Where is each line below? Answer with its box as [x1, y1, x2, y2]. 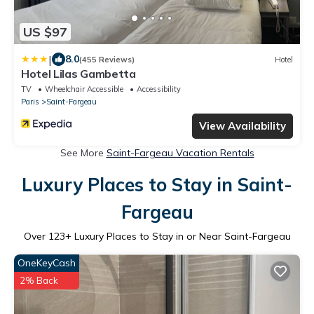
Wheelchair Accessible [45, 84, 123, 95]
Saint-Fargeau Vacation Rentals [106, 146, 254, 160]
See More [60, 146, 107, 160]
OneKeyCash [18, 257, 76, 270]
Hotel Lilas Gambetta [21, 67, 136, 81]
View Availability [199, 119, 286, 133]
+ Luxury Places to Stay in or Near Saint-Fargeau [64, 230, 291, 243]
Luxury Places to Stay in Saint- [22, 173, 292, 197]
